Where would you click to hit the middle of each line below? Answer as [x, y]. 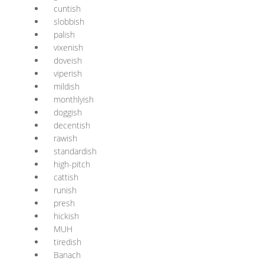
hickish [66, 216]
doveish [68, 60]
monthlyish [74, 99]
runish [65, 190]
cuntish [67, 9]
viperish [68, 73]
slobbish [69, 22]
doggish [68, 112]
